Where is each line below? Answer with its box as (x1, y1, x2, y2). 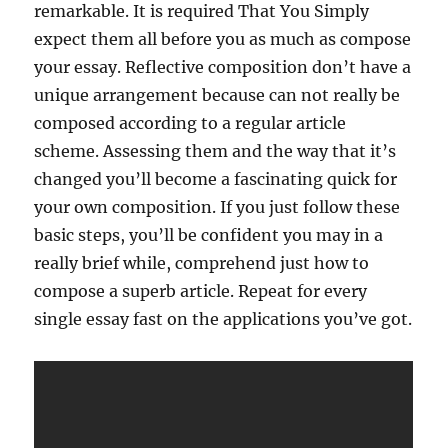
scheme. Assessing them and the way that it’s (34, 141, 397, 162)
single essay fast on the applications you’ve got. (34, 309, 413, 330)
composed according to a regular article (34, 113, 347, 134)
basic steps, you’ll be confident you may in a (34, 225, 384, 246)
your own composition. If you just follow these (34, 197, 401, 218)
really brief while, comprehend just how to (34, 253, 370, 274)
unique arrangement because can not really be (34, 85, 401, 106)
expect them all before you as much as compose (34, 29, 412, 50)
